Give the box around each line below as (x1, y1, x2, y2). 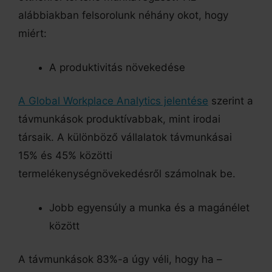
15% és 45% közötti (18, 149, 112, 162)
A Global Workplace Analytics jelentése (18, 95, 208, 107)
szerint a (208, 95, 253, 107)
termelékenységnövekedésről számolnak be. (18, 168, 239, 180)
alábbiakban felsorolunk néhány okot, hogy (18, 9, 228, 22)
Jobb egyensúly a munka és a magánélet (49, 201, 250, 214)
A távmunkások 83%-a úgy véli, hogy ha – (18, 253, 222, 266)
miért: (18, 27, 50, 40)
